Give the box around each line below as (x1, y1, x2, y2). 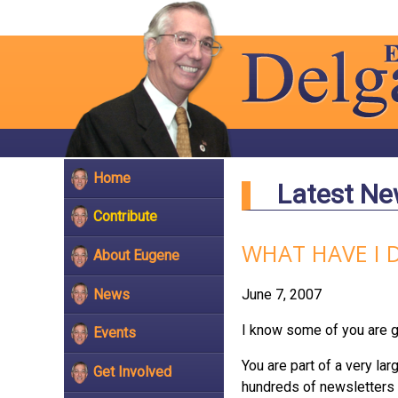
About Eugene (93, 246, 179, 264)
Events (93, 324, 136, 342)
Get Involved (93, 362, 171, 380)
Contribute (93, 208, 157, 226)
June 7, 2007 (242, 286, 322, 303)
